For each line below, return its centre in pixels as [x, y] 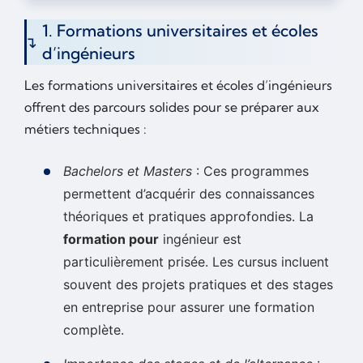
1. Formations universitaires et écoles [180, 31]
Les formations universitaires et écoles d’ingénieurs [178, 85]
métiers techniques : [85, 129]
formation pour [111, 239]
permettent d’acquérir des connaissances [189, 194]
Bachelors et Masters [128, 171]
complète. [94, 330]
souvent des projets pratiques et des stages [198, 285]
